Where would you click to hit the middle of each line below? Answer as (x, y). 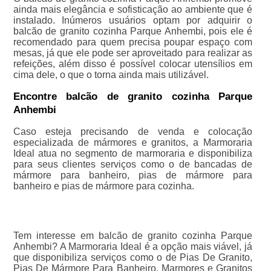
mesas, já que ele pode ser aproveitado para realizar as (133, 53)
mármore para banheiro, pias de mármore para (133, 175)
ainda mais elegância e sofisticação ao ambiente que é (133, 10)
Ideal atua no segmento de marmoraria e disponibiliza (133, 154)
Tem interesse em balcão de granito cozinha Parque (133, 236)
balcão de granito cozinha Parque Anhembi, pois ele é (133, 31)
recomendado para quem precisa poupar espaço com (133, 42)
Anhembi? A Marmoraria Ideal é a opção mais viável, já (133, 247)
